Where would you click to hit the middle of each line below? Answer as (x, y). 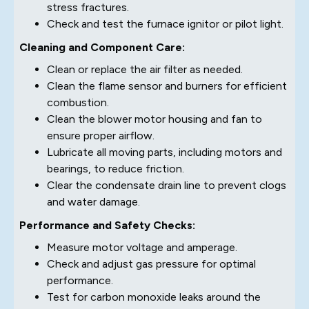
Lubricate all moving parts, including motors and (165, 152)
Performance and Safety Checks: (107, 225)
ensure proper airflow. (101, 135)
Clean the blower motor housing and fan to (154, 119)
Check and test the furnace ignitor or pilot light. (165, 23)
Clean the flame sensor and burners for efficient (167, 86)
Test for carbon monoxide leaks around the (154, 297)
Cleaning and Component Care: (102, 47)
